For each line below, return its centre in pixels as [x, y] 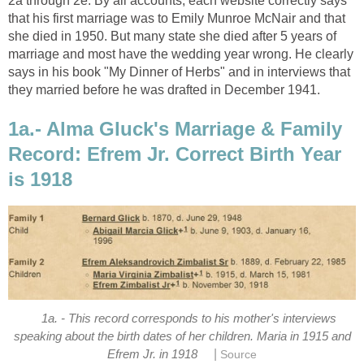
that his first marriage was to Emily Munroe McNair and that [177, 19]
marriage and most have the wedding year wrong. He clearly [181, 54]
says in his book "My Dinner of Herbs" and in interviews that [179, 72]
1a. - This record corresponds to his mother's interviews [188, 319]
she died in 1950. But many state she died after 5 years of [172, 37]
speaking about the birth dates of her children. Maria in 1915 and [182, 337]
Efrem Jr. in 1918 [152, 355]
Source [239, 355]
